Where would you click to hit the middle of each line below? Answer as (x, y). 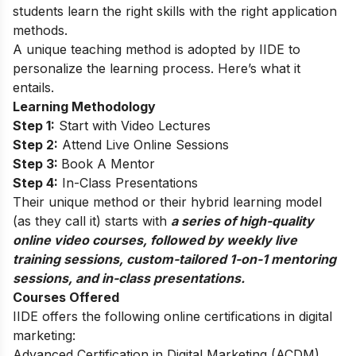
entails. (33, 87)
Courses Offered (66, 297)
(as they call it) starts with (92, 221)
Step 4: (35, 182)
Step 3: (37, 163)
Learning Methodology (84, 106)
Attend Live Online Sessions (143, 144)
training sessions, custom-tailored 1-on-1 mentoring (174, 259)
